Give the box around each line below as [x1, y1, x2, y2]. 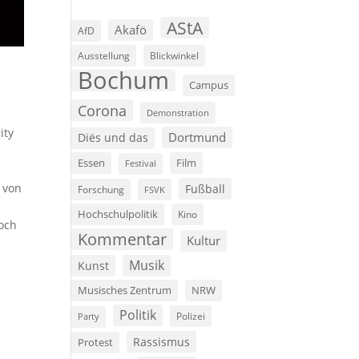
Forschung [78, 183, 125, 197]
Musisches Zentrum [78, 283, 172, 298]
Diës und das [78, 131, 149, 146]
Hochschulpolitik [78, 207, 159, 222]
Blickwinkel [150, 49, 200, 63]
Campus [189, 78, 229, 93]
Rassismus [133, 334, 191, 350]
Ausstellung [78, 49, 131, 63]
